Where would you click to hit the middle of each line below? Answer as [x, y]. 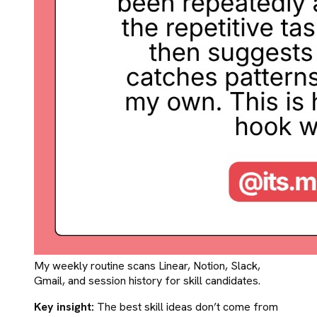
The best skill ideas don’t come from [186, 307]
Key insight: [64, 307]
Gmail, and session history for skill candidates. [147, 281]
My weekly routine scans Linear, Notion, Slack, [147, 266]
